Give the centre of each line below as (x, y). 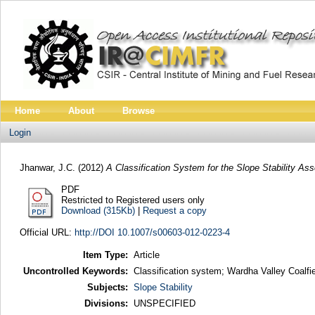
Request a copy (174, 210)
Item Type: (105, 255)
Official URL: (47, 232)
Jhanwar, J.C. (47, 167)
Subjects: (107, 288)
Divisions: (106, 304)
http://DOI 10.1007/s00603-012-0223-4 (152, 232)
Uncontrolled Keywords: (75, 271)
